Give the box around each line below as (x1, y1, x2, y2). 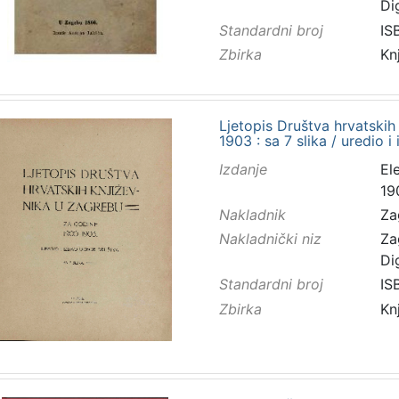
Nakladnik (218, 205, 286, 224)
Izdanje (218, 159, 267, 178)
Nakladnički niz (218, 230, 322, 248)
